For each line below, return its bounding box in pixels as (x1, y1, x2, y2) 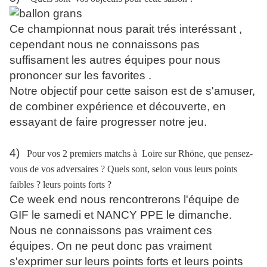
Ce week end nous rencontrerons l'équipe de (10, 193, 240, 206)
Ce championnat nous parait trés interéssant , (10, 22, 242, 35)
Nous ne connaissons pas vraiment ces (10, 223, 212, 237)
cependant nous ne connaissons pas (10, 38, 200, 51)
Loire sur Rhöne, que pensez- (139, 148, 253, 159)
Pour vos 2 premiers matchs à (27, 148, 137, 159)
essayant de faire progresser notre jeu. (10, 115, 207, 128)
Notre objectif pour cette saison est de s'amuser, (10, 84, 255, 97)
